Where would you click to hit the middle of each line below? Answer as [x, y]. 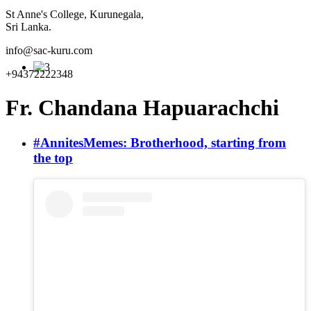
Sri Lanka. [28, 26]
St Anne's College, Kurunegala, [75, 14]
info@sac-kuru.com [49, 50]
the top [53, 158]
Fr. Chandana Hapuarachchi [142, 108]
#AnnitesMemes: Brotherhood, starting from [160, 143]
